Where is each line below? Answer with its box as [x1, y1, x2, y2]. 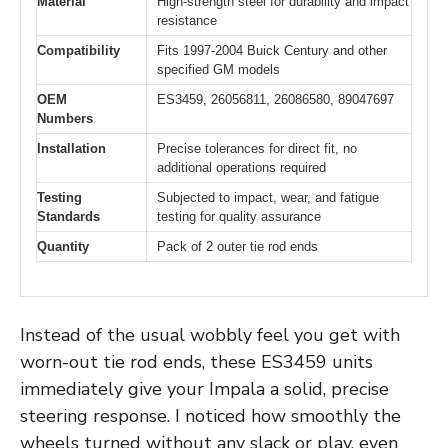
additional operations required [157, 159, 326, 175]
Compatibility [37, 42, 120, 58]
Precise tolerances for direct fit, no [157, 140, 357, 156]
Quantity [37, 238, 89, 254]
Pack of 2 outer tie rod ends [157, 238, 318, 254]
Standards [37, 208, 100, 224]
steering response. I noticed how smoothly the [20, 404, 401, 429]
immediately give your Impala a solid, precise [20, 377, 389, 402]
